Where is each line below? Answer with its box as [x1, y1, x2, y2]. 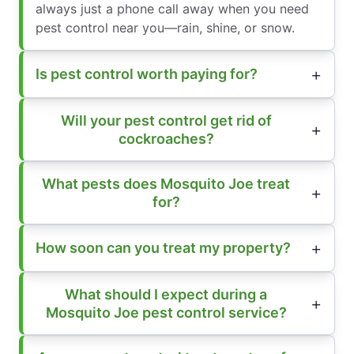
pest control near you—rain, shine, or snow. [36, 19, 295, 36]
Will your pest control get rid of [60, 111, 272, 129]
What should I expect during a [65, 285, 267, 303]
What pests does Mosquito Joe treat [42, 175, 290, 192]
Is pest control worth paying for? [36, 66, 258, 83]
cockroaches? [118, 130, 214, 147]
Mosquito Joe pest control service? [45, 303, 287, 321]
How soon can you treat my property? [36, 239, 291, 257]
